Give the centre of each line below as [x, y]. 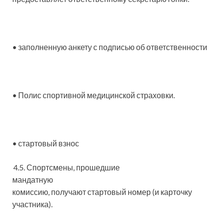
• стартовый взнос [46, 143]
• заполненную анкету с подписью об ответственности [110, 47]
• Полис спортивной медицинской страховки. [94, 95]
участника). [32, 204]
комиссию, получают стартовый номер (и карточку [102, 192]
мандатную [33, 179]
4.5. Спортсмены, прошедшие [67, 167]
